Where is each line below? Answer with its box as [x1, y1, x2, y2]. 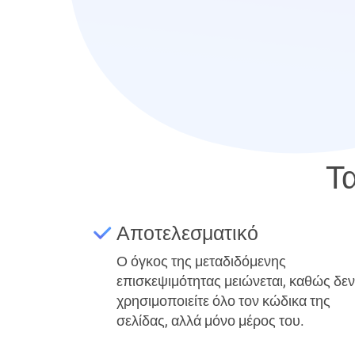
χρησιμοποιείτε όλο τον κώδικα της [116, 292, 330, 309]
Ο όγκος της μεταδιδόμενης [116, 253, 286, 269]
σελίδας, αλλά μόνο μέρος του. [116, 312, 304, 329]
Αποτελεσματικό [116, 222, 258, 245]
